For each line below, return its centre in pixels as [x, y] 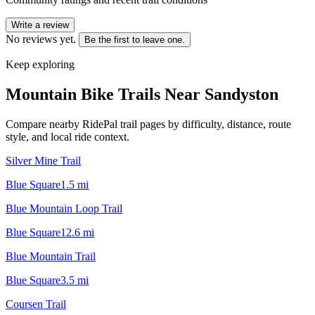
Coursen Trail [36, 304]
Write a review [40, 25]
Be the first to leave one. [135, 39]
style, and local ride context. [67, 136]
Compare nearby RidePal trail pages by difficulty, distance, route [148, 124]
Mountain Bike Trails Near [105, 94]
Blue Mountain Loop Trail [64, 208]
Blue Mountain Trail [51, 256]
